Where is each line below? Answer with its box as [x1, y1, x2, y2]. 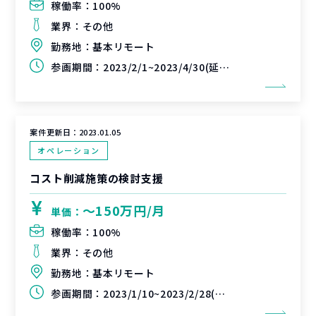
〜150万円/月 [82, 201, 166, 219]
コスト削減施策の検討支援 [30, 171, 164, 186]
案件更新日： [30, 126, 79, 138]
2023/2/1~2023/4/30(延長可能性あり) [102, 60, 219, 74]
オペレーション [37, 145, 100, 156]
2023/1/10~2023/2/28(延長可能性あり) [102, 286, 215, 300]
